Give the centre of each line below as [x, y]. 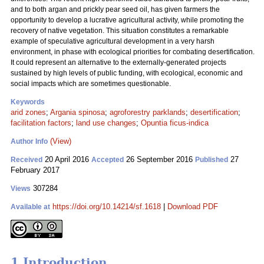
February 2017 [35, 170]
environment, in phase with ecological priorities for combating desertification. [133, 52]
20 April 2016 [67, 159]
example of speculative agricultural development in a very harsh [113, 41]
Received [27, 160]
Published [212, 160]
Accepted [108, 160]
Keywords [28, 102]
